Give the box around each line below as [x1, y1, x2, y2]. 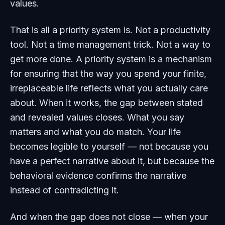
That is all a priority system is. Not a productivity [10, 25, 210, 35]
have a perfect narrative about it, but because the [10, 156, 214, 166]
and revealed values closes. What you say [10, 112, 184, 123]
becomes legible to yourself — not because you [10, 141, 208, 152]
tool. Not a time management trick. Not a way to [10, 39, 210, 50]
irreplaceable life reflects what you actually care [10, 83, 208, 93]
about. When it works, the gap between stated [10, 97, 203, 108]
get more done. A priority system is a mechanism [10, 54, 212, 64]
